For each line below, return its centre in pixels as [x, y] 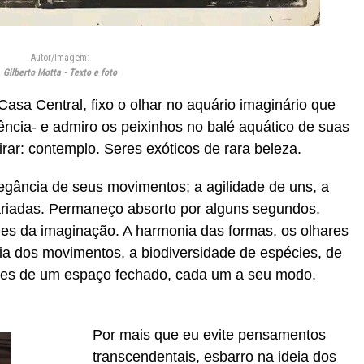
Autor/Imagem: [60, 58]
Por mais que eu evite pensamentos [209, 335]
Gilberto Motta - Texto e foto [60, 72]
